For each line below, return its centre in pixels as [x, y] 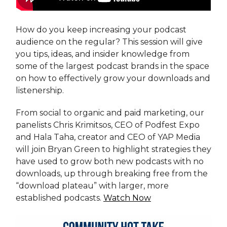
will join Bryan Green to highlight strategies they [113, 149]
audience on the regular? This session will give [109, 42]
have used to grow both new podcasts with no [110, 162]
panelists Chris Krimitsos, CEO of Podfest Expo [108, 125]
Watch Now [127, 198]
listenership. [40, 91]
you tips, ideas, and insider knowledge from [103, 54]
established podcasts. [60, 198]
